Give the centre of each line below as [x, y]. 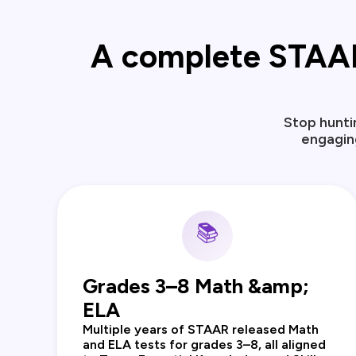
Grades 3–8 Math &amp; [196, 286]
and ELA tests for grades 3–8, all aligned [204, 345]
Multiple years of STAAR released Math [201, 330]
